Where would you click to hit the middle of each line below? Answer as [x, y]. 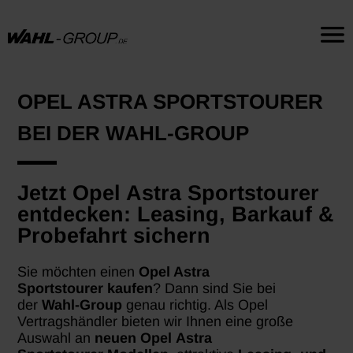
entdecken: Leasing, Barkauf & [176, 214]
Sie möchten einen [78, 272]
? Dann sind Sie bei [215, 289]
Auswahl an [56, 338]
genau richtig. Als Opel [195, 305]
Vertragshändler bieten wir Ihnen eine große [156, 322]
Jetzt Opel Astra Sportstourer [169, 193]
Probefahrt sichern [114, 235]
